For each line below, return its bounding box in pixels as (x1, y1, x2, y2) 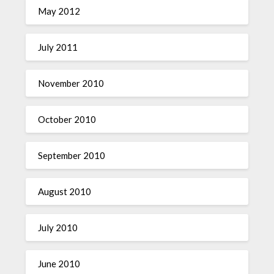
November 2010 (38, 78, 105, 89)
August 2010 (38, 186, 92, 197)
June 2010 (38, 258, 81, 269)
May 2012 (38, 6, 81, 17)
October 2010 (38, 114, 97, 125)
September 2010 (38, 150, 106, 161)
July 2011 (38, 42, 78, 53)
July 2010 (38, 222, 78, 233)
